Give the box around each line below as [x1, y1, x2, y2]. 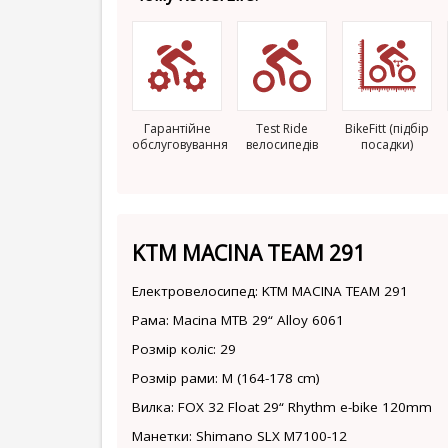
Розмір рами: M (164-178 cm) [132, 369, 320, 387]
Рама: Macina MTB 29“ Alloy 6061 [132, 311, 344, 329]
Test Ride [256, 120, 308, 137]
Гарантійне [143, 120, 211, 137]
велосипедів [246, 136, 318, 153]
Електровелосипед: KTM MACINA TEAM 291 [132, 282, 408, 300]
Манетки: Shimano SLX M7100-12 [132, 427, 347, 445]
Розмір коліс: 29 [132, 340, 236, 358]
